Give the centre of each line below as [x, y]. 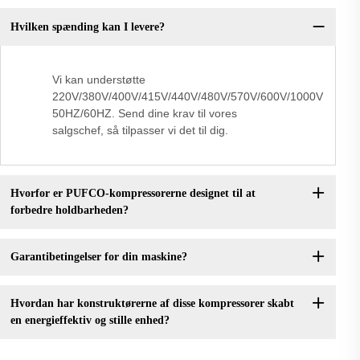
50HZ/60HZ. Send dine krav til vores [145, 113]
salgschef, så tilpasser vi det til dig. [140, 130]
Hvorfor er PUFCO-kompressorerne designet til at [133, 194]
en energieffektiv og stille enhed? [90, 321]
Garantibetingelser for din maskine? [98, 257]
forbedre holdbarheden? [69, 211]
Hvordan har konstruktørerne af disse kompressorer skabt [152, 304]
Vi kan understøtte [99, 79]
